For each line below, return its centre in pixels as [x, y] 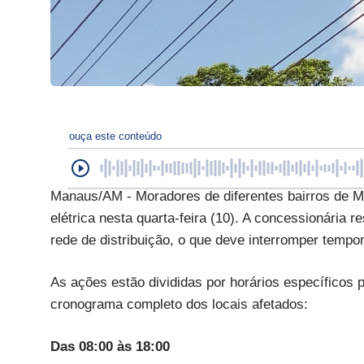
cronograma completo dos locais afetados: [179, 304]
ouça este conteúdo [115, 136]
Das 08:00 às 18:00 [110, 346]
